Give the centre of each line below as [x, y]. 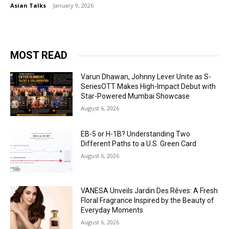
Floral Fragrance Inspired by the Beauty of [148, 201]
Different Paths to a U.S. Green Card [139, 143]
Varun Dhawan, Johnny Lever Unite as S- [146, 77]
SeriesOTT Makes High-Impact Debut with [148, 86]
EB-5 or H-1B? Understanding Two [136, 134]
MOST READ [39, 55]
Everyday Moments [112, 210]
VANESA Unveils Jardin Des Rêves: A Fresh [150, 191]
